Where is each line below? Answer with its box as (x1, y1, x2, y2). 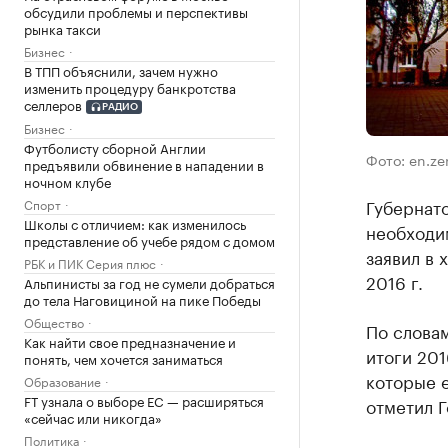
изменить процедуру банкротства (24, 76, 236, 97)
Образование (24, 371, 101, 391)
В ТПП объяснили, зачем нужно (24, 59, 218, 80)
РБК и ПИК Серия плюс (24, 253, 156, 273)
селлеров (24, 93, 82, 114)
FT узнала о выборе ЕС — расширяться (24, 390, 264, 411)
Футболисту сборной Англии (24, 137, 206, 158)
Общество (24, 312, 84, 332)
